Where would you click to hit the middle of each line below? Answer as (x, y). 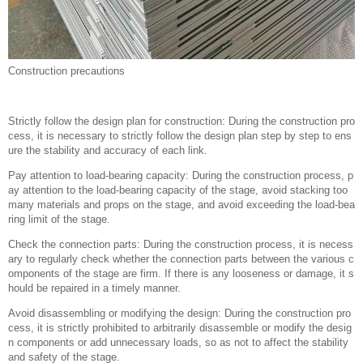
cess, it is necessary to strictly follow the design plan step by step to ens (180, 136)
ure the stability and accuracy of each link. (108, 150)
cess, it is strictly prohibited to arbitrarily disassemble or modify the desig (180, 328)
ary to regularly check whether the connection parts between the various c (181, 259)
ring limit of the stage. (59, 219)
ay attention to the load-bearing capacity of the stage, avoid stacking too (178, 190)
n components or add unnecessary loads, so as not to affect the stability (178, 342)
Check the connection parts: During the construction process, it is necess (181, 244)
